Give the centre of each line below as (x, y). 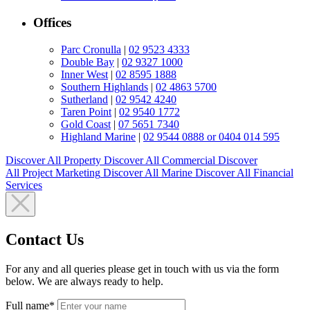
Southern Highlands (104, 86)
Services (24, 185)
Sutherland (84, 99)
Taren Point (86, 111)
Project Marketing (61, 172)
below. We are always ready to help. (84, 281)
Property (82, 160)
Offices (52, 23)
